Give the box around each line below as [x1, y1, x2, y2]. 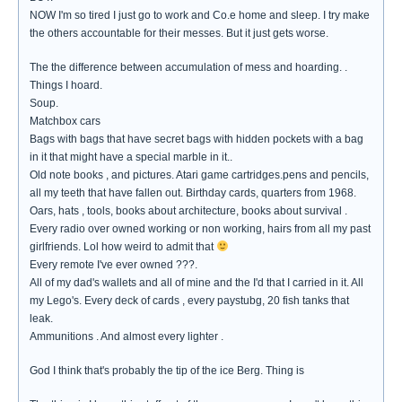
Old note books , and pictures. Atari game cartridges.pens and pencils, [30, 169, 369, 181]
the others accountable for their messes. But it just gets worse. [30, 27, 328, 39]
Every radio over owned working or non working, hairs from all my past [30, 223, 371, 235]
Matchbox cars [30, 115, 100, 127]
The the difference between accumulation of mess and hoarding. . [30, 61, 347, 74]
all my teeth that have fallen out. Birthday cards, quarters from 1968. [30, 187, 356, 199]
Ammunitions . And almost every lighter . [30, 330, 223, 343]
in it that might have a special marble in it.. [30, 151, 232, 163]
